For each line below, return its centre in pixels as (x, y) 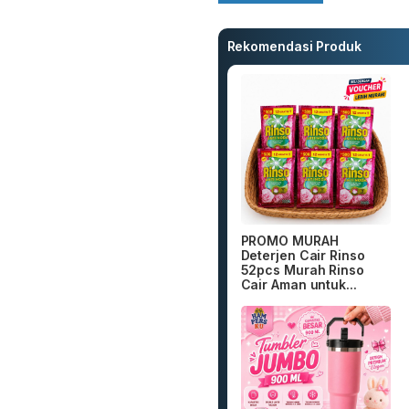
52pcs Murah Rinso (302, 269)
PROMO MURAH (289, 240)
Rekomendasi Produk (294, 47)
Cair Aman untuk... (299, 284)
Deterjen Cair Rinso (303, 255)
